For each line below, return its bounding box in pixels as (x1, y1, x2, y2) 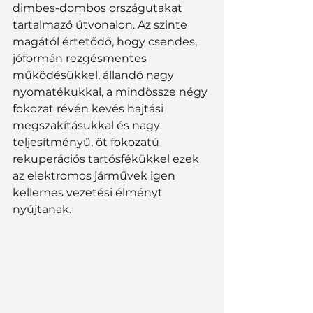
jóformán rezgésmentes (13, 52, 150, 66)
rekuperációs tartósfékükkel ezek (13, 152, 202, 166)
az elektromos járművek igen (13, 169, 178, 183)
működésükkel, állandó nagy (13, 68, 177, 82)
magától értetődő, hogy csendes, (13, 35, 200, 49)
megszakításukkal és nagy (13, 119, 163, 133)
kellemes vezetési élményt (13, 186, 166, 200)
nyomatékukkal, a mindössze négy (13, 85, 210, 99)
